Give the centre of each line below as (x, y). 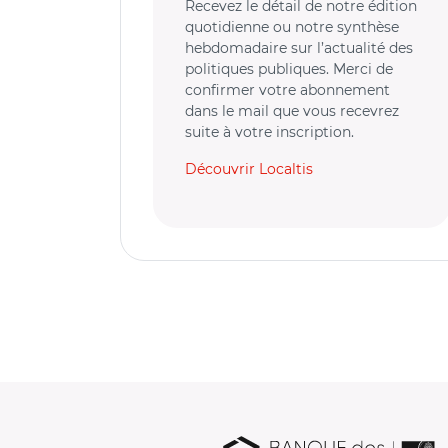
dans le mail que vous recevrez (292, 111)
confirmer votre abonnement (287, 90)
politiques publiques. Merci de (289, 69)
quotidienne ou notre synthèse (292, 27)
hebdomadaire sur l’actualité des (299, 48)
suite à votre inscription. (269, 132)
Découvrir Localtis (249, 169)
